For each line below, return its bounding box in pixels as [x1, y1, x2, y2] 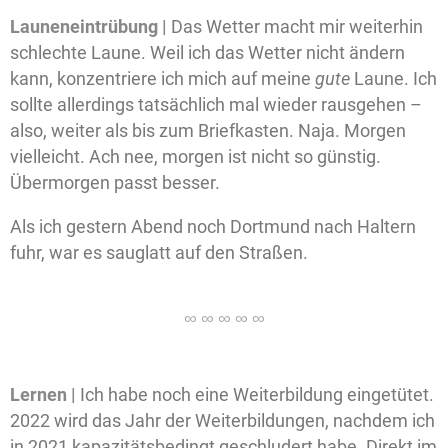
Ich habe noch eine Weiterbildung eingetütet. [80, 384, 434, 405]
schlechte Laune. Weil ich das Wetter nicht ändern [10, 42, 405, 63]
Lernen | [10, 384, 80, 405]
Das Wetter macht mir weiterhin [167, 16, 423, 37]
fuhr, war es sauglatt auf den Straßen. [10, 242, 308, 263]
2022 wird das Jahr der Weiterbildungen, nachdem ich [10, 410, 435, 431]
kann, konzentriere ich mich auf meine [10, 68, 315, 89]
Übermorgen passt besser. [10, 172, 220, 193]
